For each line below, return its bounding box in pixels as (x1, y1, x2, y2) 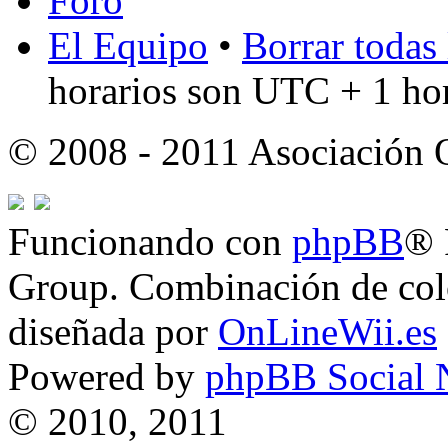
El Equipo (48, 24, 208, 68)
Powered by (8, 355, 205, 399)
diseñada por (8, 310, 218, 354)
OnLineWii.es (218, 310, 437, 354)
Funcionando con (8, 220, 292, 264)
